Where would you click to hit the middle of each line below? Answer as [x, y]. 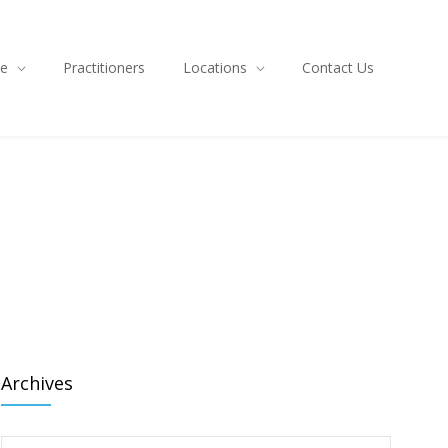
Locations [215, 67]
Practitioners [104, 67]
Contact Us [338, 67]
